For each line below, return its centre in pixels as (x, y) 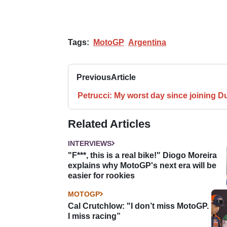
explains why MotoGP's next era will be (142, 165)
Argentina (147, 42)
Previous (94, 77)
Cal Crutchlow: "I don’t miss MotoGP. (138, 206)
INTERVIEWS (90, 143)
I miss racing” (94, 216)
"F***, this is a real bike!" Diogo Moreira (142, 155)
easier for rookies (101, 175)
